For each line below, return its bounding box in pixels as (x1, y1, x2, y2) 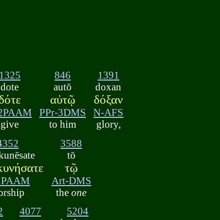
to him (49, 118, 77, 130)
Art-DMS (51, 174, 91, 186)
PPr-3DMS (39, 107, 86, 118)
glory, (96, 118, 121, 130)
